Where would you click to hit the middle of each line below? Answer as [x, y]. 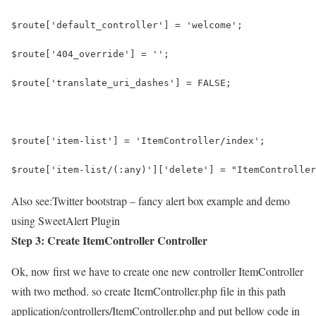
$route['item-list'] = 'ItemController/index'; [138, 140]
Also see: [32, 200]
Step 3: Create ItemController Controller [109, 240]
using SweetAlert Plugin [66, 220]
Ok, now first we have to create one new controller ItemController [157, 271]
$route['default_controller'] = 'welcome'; [127, 25]
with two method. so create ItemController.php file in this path [148, 291]
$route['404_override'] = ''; [90, 54]
